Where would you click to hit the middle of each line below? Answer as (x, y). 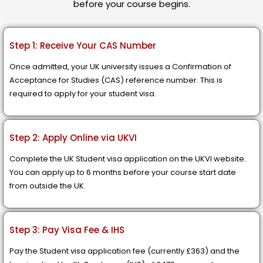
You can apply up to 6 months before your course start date (123, 172)
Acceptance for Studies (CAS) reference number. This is (116, 80)
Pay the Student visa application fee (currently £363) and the (124, 251)
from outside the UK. (48, 186)
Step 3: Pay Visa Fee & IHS (67, 230)
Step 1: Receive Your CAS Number (83, 45)
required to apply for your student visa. (83, 93)
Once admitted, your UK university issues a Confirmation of (120, 66)
